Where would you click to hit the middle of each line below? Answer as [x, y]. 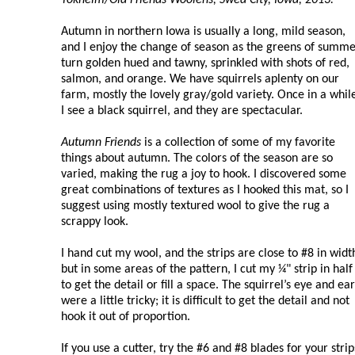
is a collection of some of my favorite [238, 142]
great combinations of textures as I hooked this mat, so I [205, 190]
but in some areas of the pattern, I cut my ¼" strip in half [207, 269]
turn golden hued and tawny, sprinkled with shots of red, [205, 63]
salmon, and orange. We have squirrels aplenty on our [200, 79]
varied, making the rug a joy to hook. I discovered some [204, 174]
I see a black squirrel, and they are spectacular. [182, 111]
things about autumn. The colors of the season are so [197, 158]
